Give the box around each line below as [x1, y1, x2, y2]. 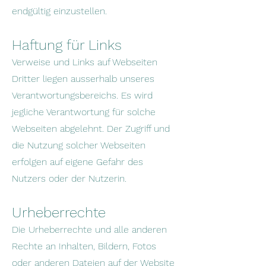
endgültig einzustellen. [12, 5, 107, 17]
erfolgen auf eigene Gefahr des [12, 156, 143, 167]
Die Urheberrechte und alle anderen [12, 224, 167, 235]
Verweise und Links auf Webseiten [12, 56, 157, 68]
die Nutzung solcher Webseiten [12, 140, 145, 151]
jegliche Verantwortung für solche [12, 106, 156, 118]
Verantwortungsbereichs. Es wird [12, 90, 153, 101]
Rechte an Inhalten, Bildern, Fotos [12, 240, 156, 252]
